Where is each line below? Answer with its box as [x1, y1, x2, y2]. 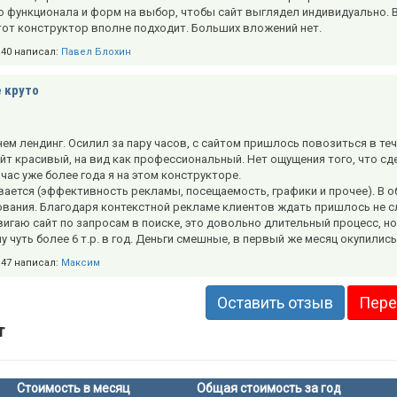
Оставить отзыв [216, 293, 333, 313]
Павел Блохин [61, 46, 131, 58]
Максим [61, 257, 100, 269]
